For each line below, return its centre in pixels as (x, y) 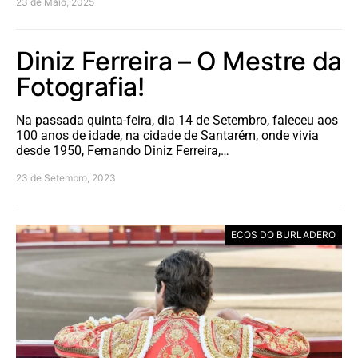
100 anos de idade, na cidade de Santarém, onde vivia (167, 135)
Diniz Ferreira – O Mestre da (179, 61)
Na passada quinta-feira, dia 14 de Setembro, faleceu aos (177, 120)
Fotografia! (80, 86)
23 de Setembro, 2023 (66, 177)
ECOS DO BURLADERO (283, 234)
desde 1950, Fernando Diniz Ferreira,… (123, 150)
